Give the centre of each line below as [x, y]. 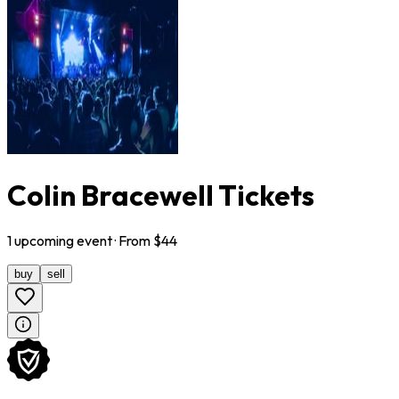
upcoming [44, 241]
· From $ [137, 241]
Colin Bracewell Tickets [161, 195]
